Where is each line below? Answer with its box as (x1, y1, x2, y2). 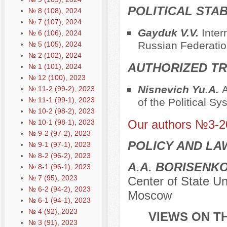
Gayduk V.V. (137, 27, 202, 39)
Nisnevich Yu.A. (137, 84, 222, 96)
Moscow (127, 188, 172, 203)
